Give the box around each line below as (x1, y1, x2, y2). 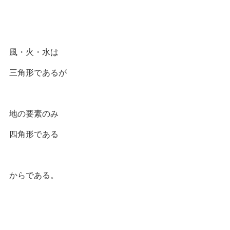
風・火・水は (9, 45, 59, 57)
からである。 (9, 168, 59, 181)
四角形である (9, 127, 59, 140)
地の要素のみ (9, 107, 59, 119)
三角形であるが (9, 66, 67, 78)
